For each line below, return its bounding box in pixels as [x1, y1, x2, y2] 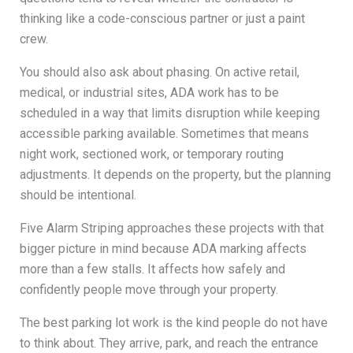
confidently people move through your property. [19, 281, 278, 297]
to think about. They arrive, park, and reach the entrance [19, 335, 318, 351]
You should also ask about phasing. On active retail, [19, 64, 299, 80]
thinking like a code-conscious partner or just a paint [19, 10, 305, 26]
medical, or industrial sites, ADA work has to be [19, 84, 279, 100]
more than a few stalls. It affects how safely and [19, 261, 285, 277]
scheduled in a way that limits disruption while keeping [19, 105, 320, 121]
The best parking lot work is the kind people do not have [19, 314, 328, 330]
